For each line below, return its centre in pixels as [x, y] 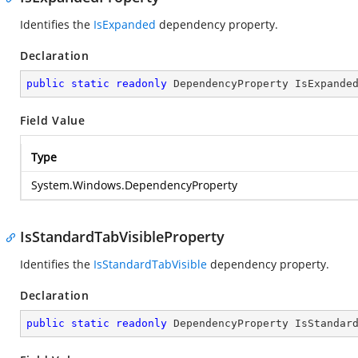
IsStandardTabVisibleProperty [122, 237]
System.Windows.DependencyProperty [134, 185]
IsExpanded [125, 24]
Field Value [53, 120]
